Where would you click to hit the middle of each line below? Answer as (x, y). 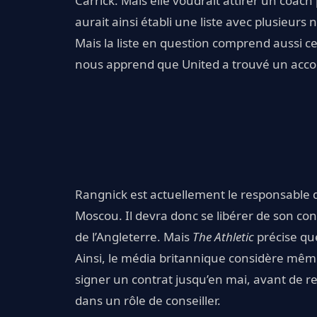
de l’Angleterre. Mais (134, 236)
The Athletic (223, 236)
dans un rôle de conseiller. (148, 300)
